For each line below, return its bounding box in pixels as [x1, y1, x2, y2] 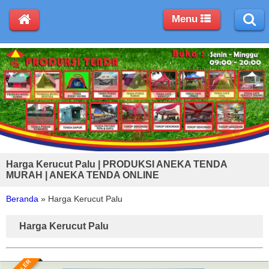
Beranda [6, 193, 38, 204]
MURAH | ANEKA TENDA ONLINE [6, 169, 159, 180]
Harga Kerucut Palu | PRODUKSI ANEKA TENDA [6, 159, 227, 169]
